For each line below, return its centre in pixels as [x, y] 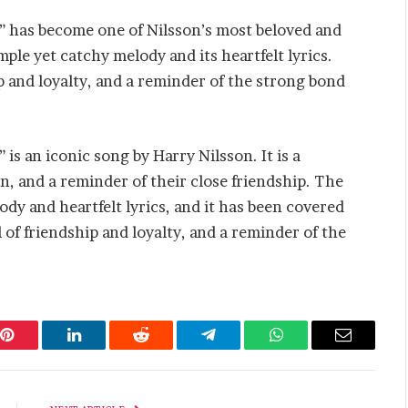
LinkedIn [102, 348]
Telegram [238, 348]
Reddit [162, 348]
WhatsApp [310, 348]
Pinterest [34, 348]
